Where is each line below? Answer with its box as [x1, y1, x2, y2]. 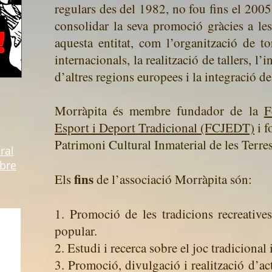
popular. [55, 222, 97, 239]
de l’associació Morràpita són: [97, 171, 252, 188]
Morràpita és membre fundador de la [55, 102, 264, 119]
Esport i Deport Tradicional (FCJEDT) [55, 119, 254, 136]
